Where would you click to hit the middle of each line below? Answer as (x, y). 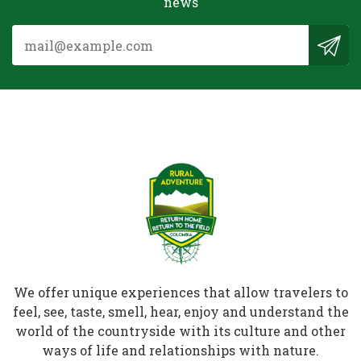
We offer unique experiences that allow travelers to (180, 292)
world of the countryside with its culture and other (180, 331)
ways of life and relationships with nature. (180, 350)
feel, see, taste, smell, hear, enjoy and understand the (180, 311)
